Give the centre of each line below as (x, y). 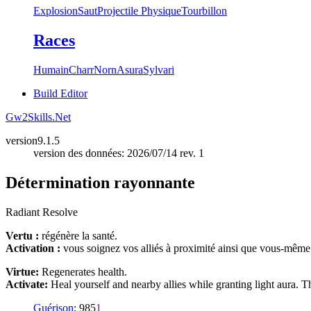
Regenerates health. (83, 271)
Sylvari (159, 69)
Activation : (33, 248)
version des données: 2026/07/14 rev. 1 (119, 153)
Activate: (27, 284)
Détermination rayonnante (100, 182)
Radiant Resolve (42, 212)
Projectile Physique (139, 11)
